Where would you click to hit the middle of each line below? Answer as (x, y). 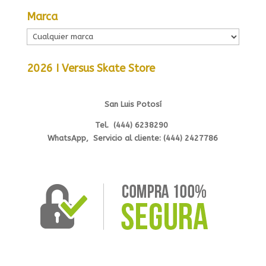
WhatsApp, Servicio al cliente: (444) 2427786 (133, 138)
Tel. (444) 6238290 (133, 125)
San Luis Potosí (133, 104)
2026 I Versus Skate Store (91, 68)
